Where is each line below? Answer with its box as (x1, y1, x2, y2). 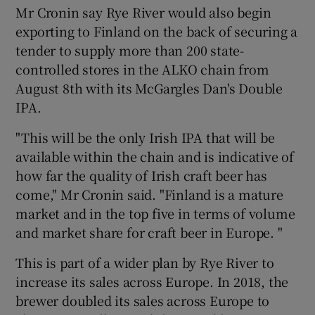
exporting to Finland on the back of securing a (15, 21, 298, 40)
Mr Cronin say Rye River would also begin (15, 2, 271, 21)
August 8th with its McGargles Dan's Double (15, 78, 283, 97)
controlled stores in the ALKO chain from (15, 59, 269, 78)
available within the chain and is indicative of (15, 146, 295, 165)
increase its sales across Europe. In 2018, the (15, 271, 289, 290)
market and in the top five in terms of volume (15, 203, 295, 222)
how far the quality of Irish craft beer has (15, 165, 267, 184)
